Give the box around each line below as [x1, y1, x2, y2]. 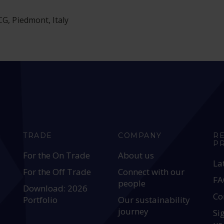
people [118, 177, 146, 189]
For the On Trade [23, 149, 90, 161]
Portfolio [23, 194, 58, 205]
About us [118, 149, 154, 161]
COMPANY [118, 131, 162, 140]
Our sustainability [118, 194, 190, 205]
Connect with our [118, 166, 185, 177]
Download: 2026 [23, 182, 88, 194]
